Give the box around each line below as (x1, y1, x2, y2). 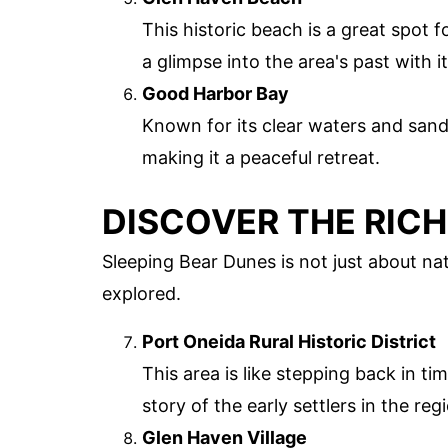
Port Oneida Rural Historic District (142, 330, 436, 352)
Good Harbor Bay (142, 82, 289, 104)
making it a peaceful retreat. (142, 146, 380, 168)
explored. (102, 282, 181, 304)
